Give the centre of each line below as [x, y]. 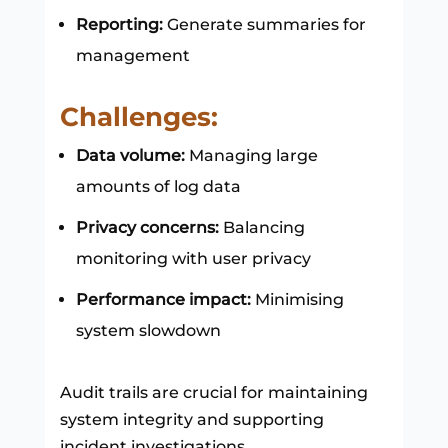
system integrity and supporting [191, 419]
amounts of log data [158, 186]
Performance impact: [163, 299]
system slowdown [148, 330]
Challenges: [138, 116]
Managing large [253, 155]
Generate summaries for [264, 24]
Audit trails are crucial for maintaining [213, 392]
